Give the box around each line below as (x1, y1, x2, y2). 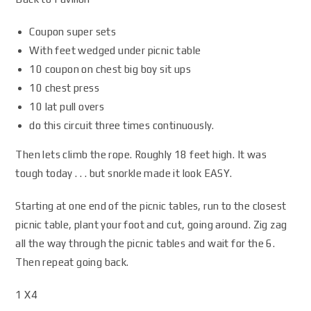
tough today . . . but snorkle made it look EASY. (15, 167, 233, 179)
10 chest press (29, 82, 100, 94)
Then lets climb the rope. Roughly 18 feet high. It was (15, 149, 267, 160)
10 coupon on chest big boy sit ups (29, 63, 192, 75)
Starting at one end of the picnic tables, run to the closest (15, 200, 287, 212)
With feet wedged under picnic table (29, 44, 201, 56)
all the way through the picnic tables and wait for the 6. (15, 237, 276, 249)
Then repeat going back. (15, 256, 129, 268)
